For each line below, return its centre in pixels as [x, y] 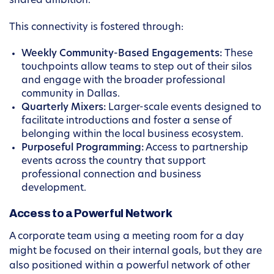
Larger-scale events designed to [183, 108]
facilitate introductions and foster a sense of [127, 121]
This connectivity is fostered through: [96, 28]
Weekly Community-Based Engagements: [122, 54]
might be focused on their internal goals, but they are [135, 252]
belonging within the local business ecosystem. [132, 135]
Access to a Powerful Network [91, 214]
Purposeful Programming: [83, 148]
